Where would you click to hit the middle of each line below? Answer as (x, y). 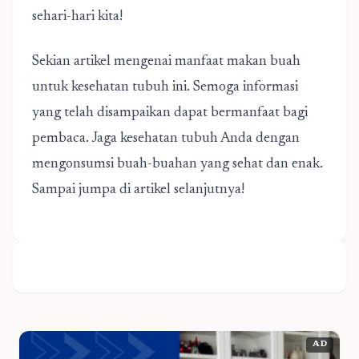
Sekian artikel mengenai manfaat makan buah (166, 62)
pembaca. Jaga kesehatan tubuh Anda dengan (166, 139)
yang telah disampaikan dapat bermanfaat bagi (170, 113)
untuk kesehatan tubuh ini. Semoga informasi (165, 87)
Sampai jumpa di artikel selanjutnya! (138, 190)
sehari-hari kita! (77, 17)
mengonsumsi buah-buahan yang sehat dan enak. (177, 164)
